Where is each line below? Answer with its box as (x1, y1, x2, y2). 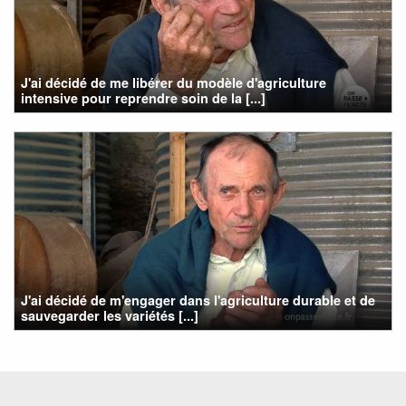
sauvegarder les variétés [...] (21, 305, 199, 324)
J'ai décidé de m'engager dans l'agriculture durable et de (21, 290, 376, 309)
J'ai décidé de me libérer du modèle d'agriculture (21, 72, 327, 92)
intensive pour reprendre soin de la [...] (21, 88, 266, 107)
